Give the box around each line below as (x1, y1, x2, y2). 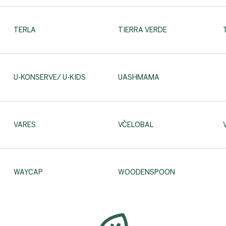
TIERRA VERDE (118, 26, 167, 34)
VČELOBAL (118, 121, 154, 129)
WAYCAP (14, 168, 43, 177)
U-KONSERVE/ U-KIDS (14, 73, 86, 82)
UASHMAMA (118, 73, 160, 82)
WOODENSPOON (118, 168, 176, 177)
